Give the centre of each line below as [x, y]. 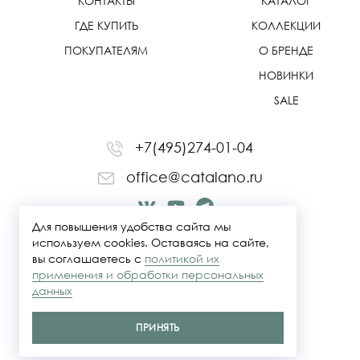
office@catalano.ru [192, 177]
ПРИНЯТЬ [158, 327]
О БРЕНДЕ [286, 50]
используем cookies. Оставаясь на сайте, [151, 242]
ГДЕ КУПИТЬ [106, 25]
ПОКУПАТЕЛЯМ [106, 50]
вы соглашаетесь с [88, 258]
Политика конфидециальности [180, 347]
